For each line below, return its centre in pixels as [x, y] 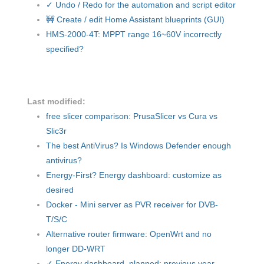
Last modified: [56, 102]
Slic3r [56, 131]
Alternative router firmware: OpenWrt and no [129, 234]
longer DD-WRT [76, 249]
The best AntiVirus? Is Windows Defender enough [138, 146]
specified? [65, 49]
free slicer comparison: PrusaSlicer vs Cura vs [132, 116]
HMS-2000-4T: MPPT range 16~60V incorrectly [134, 34]
